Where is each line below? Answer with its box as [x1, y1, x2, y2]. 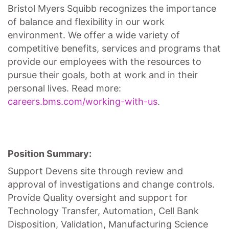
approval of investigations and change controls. [8, 179, 215, 190]
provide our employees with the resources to [8, 56, 201, 67]
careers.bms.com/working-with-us [8, 96, 157, 107]
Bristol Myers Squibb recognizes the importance [8, 3, 216, 14]
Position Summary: [8, 148, 91, 159]
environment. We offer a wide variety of [8, 30, 180, 40]
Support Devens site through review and [8, 166, 183, 176]
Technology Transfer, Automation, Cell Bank [8, 205, 199, 216]
